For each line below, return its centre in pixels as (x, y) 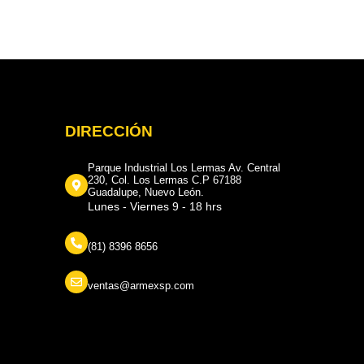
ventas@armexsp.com (141, 285)
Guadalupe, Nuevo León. (146, 192)
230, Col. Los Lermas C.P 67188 (165, 180)
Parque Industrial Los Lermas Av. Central (184, 168)
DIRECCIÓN (109, 131)
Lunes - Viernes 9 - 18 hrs (155, 206)
